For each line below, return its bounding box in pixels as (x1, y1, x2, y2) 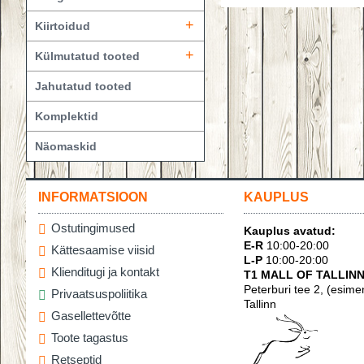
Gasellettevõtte (51, 309, 131, 323)
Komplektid (35, 110, 98, 123)
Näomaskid (35, 140, 97, 153)
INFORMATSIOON (38, 190, 148, 204)
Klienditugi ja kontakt (51, 265, 159, 279)
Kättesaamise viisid (51, 243, 154, 258)
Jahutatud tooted (35, 80, 132, 93)
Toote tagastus (51, 331, 128, 345)
